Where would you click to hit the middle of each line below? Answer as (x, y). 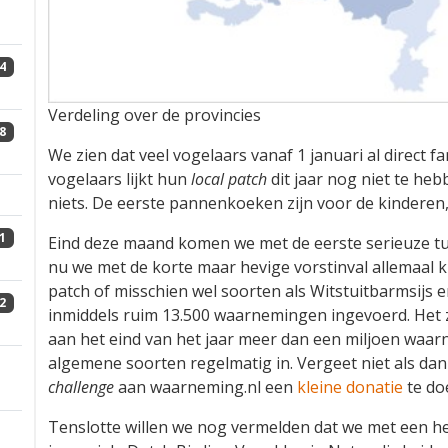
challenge (81, 387)
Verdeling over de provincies (154, 115)
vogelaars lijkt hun (119, 179)
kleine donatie (350, 387)
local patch (229, 179)
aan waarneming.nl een (205, 387)
